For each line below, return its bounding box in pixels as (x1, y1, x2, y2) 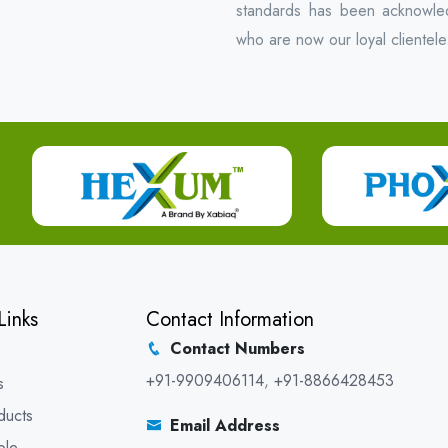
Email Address (170, 414, 280, 437)
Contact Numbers (170, 337, 305, 360)
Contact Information (146, 305, 314, 334)
